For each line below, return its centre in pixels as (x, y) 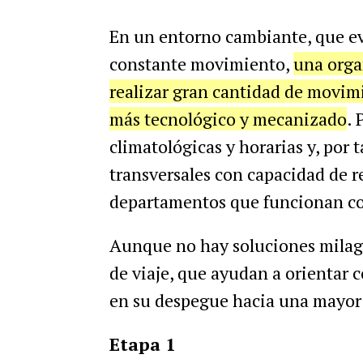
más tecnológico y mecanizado (228, 119)
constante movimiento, (201, 64)
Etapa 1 (142, 344)
